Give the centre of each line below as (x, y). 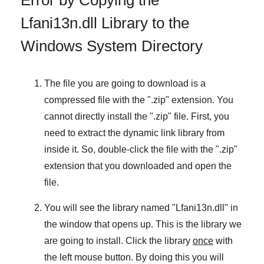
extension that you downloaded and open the (138, 166)
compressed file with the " (98, 100)
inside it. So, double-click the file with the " (132, 149)
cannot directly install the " (99, 116)
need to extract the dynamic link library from (134, 133)
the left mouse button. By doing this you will (134, 257)
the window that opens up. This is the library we (143, 224)
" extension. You (199, 100)
